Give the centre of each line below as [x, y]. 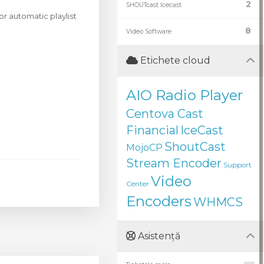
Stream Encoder [174, 163]
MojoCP [144, 148]
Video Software [149, 32]
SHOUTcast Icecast [154, 5]
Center [138, 184]
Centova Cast [165, 114]
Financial [152, 130]
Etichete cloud [174, 60]
